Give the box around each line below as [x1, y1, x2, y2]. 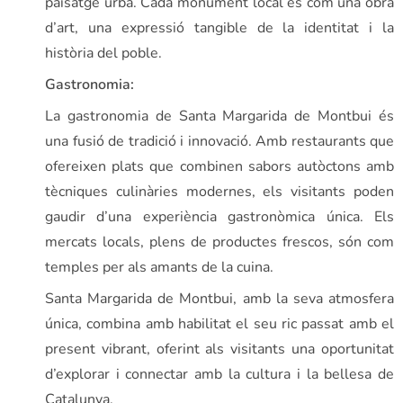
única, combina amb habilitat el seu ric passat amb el [45, 313, 394, 334]
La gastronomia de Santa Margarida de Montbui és [45, 105, 394, 126]
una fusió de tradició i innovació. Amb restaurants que [45, 130, 394, 151]
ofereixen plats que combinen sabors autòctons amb [45, 156, 394, 176]
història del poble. [45, 42, 162, 63]
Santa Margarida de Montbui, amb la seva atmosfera [45, 288, 394, 309]
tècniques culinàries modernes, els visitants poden [45, 181, 394, 201]
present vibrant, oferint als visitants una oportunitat [45, 338, 394, 359]
